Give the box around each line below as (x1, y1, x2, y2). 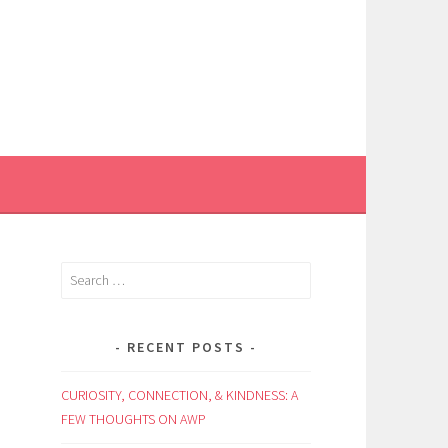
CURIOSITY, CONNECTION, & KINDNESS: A (61, 385, 298, 404)
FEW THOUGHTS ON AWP (61, 409, 206, 428)
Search (60, 264, 99, 282)
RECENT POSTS (127, 337, 245, 356)
